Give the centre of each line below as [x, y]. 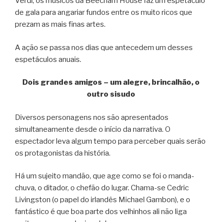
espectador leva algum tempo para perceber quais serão [110, 141]
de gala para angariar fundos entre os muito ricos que [104, 13]
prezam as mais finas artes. [60, 25]
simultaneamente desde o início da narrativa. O [93, 129]
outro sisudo [111, 94]
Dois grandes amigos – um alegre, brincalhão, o [111, 83]
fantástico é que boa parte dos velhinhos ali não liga [101, 212]
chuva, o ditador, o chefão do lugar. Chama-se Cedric [102, 188]
